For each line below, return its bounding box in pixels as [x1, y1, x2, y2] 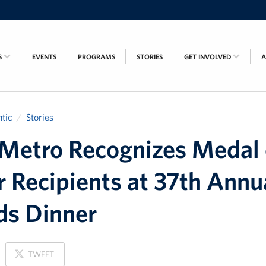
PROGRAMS [78, 52, 115, 61]
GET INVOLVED [184, 52, 233, 61]
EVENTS [32, 52, 56, 61]
